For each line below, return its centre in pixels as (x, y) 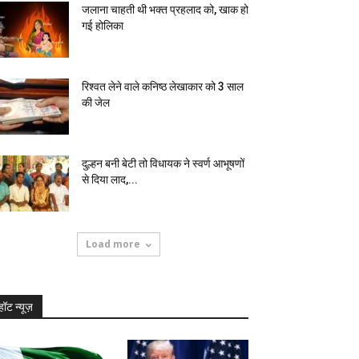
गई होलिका (103, 26)
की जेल (96, 103)
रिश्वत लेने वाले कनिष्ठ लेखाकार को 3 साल (163, 87)
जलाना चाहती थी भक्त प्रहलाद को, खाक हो (165, 10)
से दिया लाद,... (110, 179)
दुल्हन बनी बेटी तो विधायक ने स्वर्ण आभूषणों (163, 163)
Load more (113, 244)
